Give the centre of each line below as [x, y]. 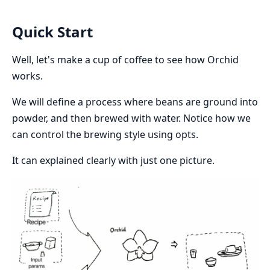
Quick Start [52, 31]
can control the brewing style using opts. [105, 134]
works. [27, 76]
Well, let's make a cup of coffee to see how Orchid [125, 59]
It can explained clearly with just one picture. [113, 160]
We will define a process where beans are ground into [135, 102]
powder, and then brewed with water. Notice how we [131, 118]
